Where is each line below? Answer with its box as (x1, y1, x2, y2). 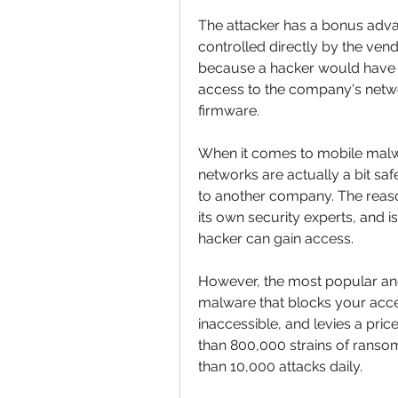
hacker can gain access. (198, 230, 354, 247)
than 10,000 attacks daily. (198, 358, 366, 375)
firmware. (198, 102, 259, 119)
